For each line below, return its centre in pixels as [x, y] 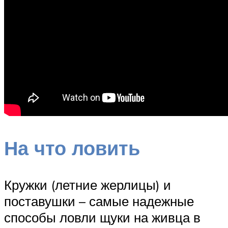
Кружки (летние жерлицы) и [88, 184]
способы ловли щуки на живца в [102, 217]
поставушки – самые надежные [99, 201]
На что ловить [72, 148]
